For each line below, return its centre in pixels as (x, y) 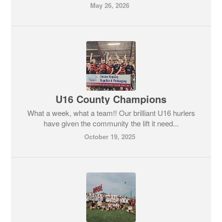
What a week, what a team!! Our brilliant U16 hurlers (111, 112)
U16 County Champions (111, 99)
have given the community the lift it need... (111, 123)
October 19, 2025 (110, 136)
